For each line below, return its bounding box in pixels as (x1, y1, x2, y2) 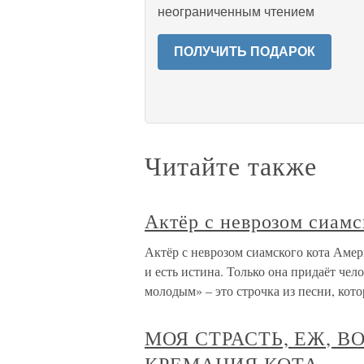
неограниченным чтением (158, 5, 314, 19)
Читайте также (145, 148, 317, 183)
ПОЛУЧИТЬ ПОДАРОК (174, 45, 315, 58)
